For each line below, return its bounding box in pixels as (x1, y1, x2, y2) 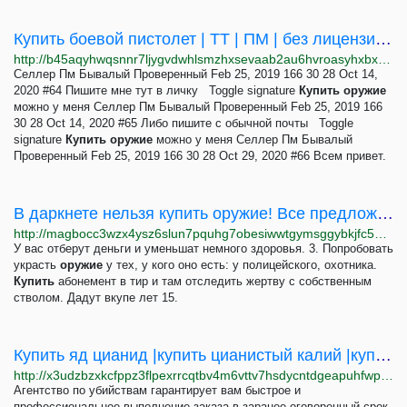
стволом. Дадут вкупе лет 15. (14, 291, 178, 304)
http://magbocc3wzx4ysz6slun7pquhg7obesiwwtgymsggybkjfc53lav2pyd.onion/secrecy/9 (374, 226, 387, 241)
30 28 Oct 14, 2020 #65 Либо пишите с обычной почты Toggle (14, 116, 353, 130)
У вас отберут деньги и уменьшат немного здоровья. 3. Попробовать (14, 242, 393, 255)
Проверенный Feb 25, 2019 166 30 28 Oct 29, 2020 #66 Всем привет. (14, 149, 386, 163)
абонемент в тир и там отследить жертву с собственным (55, 274, 372, 288)
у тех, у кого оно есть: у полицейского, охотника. (103, 258, 377, 272)
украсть (14, 258, 60, 272)
